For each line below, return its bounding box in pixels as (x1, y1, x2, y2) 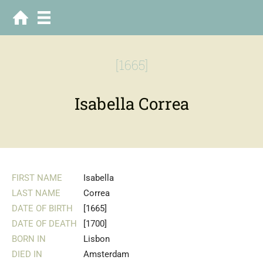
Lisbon (83, 234, 110, 244)
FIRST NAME (12, 173, 62, 183)
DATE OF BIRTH (12, 203, 73, 214)
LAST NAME (12, 188, 60, 198)
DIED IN (12, 249, 42, 259)
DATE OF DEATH (12, 218, 77, 229)
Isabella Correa (74, 93, 189, 114)
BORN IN (12, 234, 46, 244)
